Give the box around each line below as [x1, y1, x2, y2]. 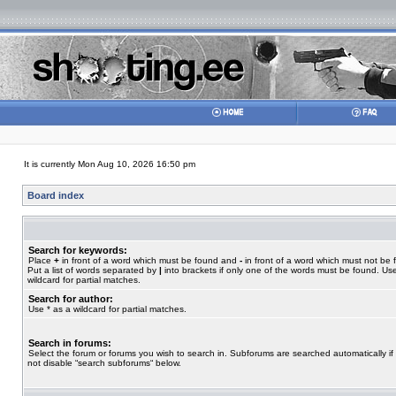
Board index [27, 190, 84, 201]
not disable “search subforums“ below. [27, 358, 181, 368]
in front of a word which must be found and [59, 255, 240, 265]
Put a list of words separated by [27, 265, 159, 275]
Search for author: [28, 293, 113, 304]
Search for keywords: [28, 245, 127, 255]
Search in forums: [28, 338, 111, 348]
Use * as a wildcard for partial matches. [28, 304, 187, 314]
